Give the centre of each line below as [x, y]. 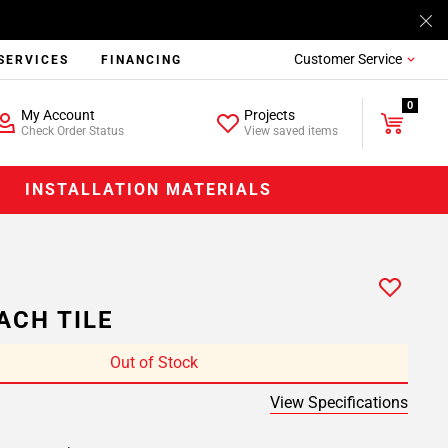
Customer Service [347, 59]
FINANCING [142, 60]
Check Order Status [72, 131]
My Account [57, 115]
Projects [270, 115]
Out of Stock [154, 362]
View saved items [291, 131]
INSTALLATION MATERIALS [149, 189]
